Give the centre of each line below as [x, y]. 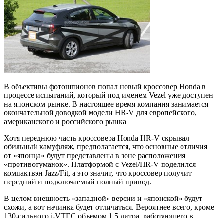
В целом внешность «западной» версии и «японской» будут [103, 198]
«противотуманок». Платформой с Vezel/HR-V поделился [100, 164]
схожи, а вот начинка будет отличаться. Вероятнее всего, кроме [109, 207]
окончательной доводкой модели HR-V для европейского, [100, 112]
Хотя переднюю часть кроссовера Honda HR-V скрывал [97, 138]
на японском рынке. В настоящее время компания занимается [106, 104]
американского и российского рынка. [66, 121]
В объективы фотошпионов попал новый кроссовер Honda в [105, 86]
